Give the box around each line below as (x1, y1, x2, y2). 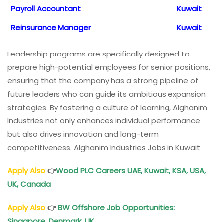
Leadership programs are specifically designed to (7, 49, 190, 59)
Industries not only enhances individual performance (7, 115, 200, 126)
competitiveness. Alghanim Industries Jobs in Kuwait (7, 142, 200, 153)
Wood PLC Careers (56, 166, 125, 176)
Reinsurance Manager (11, 22, 91, 33)
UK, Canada (7, 179, 53, 190)
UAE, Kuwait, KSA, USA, (125, 166, 206, 176)
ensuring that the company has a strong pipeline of (7, 75, 198, 86)
